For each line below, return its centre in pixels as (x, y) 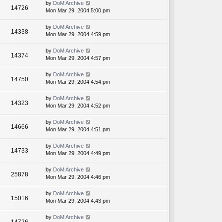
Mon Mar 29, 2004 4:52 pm (78, 106)
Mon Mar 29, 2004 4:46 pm (78, 177)
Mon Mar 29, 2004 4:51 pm (78, 130)
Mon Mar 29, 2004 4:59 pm (78, 34)
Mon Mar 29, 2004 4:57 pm (78, 58)
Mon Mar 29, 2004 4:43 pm (78, 201)
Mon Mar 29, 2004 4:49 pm (78, 153)
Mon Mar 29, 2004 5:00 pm (78, 11)
